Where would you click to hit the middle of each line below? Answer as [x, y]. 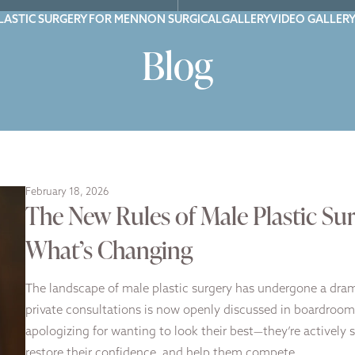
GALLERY [246, 20]
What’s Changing [109, 249]
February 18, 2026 [67, 192]
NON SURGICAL [180, 20]
